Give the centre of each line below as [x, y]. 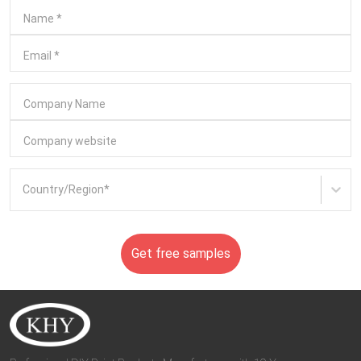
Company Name [64, 104]
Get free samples [180, 253]
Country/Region [64, 189]
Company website [70, 141]
